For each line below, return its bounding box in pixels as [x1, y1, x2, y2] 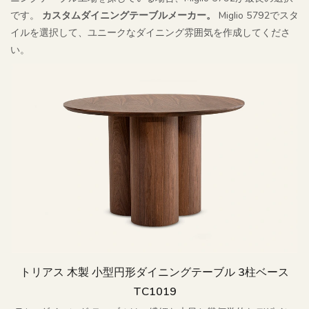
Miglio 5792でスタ [219, 9, 299, 23]
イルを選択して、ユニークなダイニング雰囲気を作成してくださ [10, 26, 290, 40]
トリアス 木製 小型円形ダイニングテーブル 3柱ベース [20, 265, 289, 281]
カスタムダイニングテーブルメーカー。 [42, 9, 219, 23]
